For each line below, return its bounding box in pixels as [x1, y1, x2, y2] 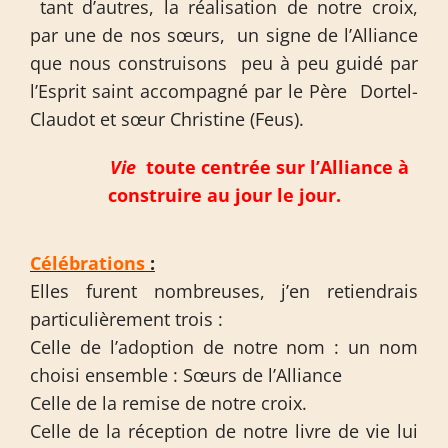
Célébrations [29, 251, 145, 275]
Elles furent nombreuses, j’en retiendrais [29, 279, 419, 303]
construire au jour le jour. [107, 183, 341, 207]
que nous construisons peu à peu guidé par [29, 51, 419, 75]
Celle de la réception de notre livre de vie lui [29, 419, 419, 443]
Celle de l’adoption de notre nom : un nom [29, 335, 419, 359]
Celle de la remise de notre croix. [29, 391, 307, 415]
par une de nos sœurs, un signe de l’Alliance [29, 23, 419, 47]
